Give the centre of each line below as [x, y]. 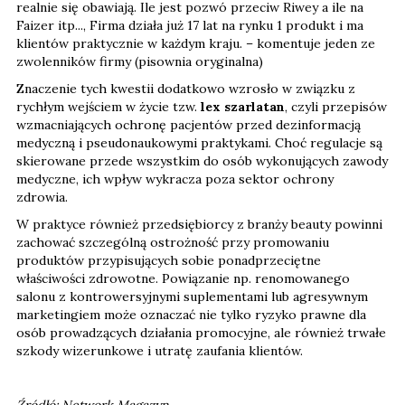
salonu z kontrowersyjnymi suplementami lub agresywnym [192, 297]
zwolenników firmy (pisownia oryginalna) [140, 62]
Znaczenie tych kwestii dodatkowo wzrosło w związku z [186, 89]
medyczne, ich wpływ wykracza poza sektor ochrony [175, 179]
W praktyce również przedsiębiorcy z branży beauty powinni [199, 225]
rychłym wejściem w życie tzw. [108, 107]
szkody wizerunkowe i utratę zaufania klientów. [160, 351]
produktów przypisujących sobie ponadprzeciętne [169, 261]
